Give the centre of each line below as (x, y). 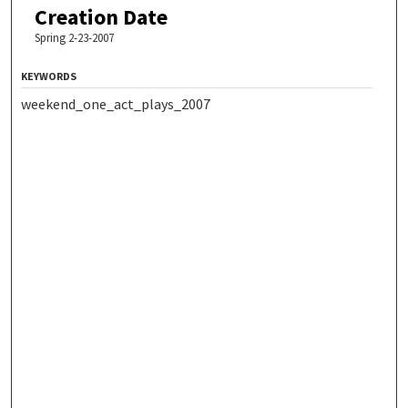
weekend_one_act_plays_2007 (116, 104)
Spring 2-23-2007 (74, 38)
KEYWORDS (49, 76)
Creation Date (101, 17)
